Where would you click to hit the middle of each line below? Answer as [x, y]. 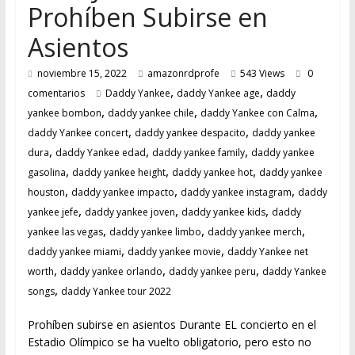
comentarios [56, 94]
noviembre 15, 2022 [82, 74]
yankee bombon [64, 113]
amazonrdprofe [183, 74]
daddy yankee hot [212, 173]
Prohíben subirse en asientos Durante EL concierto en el [172, 325]
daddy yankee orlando [111, 272]
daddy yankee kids [223, 212]
